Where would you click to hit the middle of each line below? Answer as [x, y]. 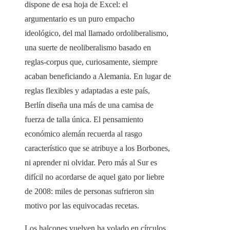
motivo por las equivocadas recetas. [82, 206]
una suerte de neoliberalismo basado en [88, 48]
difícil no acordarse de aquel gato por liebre [94, 177]
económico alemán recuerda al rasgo [83, 134]
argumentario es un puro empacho [80, 19]
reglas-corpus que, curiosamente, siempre [91, 62]
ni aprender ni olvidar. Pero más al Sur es [91, 163]
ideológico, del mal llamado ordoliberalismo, [97, 33]
